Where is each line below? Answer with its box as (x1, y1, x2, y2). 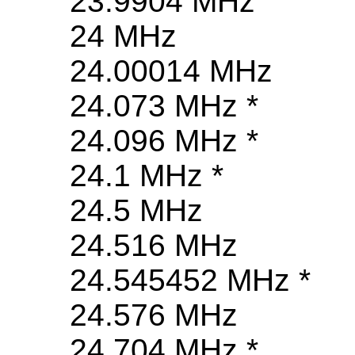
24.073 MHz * (70, 89, 258, 124)
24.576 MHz (70, 298, 238, 333)
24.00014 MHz (70, 54, 273, 89)
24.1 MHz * (70, 158, 223, 193)
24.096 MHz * (70, 124, 258, 158)
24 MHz (70, 19, 177, 54)
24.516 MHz (70, 228, 238, 263)
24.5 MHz (70, 193, 203, 228)
